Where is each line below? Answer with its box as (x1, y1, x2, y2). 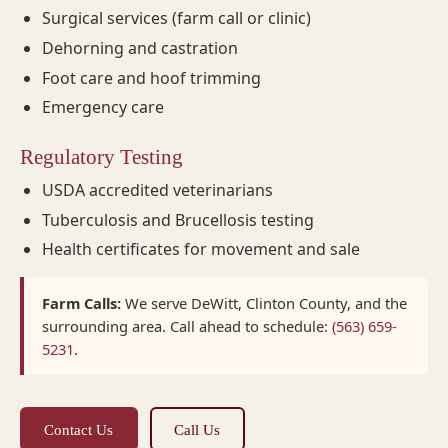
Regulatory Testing (20, 145, 183, 169)
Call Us (174, 420, 221, 438)
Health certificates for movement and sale (42, 238, 361, 261)
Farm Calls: (41, 292, 121, 313)
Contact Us (44, 420, 114, 438)
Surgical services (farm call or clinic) (42, 7, 312, 30)
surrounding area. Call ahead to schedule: (41, 315, 332, 336)
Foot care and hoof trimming (42, 66, 262, 89)
